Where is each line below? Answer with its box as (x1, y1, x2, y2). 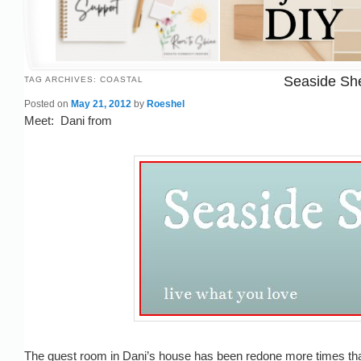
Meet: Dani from (24, 114, 112, 128)
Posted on (24, 98, 71, 110)
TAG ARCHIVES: (24, 75, 100, 85)
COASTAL (100, 75, 143, 85)
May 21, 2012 (71, 98, 131, 110)
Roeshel (147, 98, 185, 110)
